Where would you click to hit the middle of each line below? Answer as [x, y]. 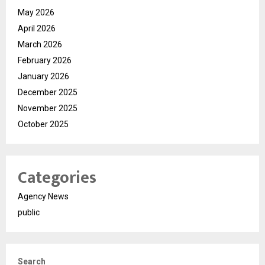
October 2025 [43, 124]
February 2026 [45, 60]
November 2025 [48, 108]
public [29, 212]
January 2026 [43, 76]
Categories [57, 177]
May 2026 [36, 12]
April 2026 [37, 28]
